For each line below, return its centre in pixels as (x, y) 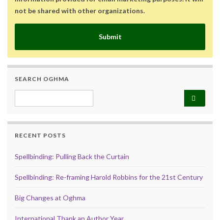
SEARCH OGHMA (42, 79)
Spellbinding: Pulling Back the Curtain (72, 156)
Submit (110, 36)
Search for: (34, 95)
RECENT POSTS (40, 135)
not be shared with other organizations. (80, 10)
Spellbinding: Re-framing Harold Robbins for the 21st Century (109, 177)
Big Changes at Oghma (50, 197)
